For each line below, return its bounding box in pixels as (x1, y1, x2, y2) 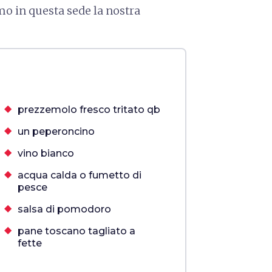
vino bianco (17, 148, 74, 159)
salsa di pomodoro (17, 203, 111, 215)
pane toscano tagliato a (17, 225, 135, 237)
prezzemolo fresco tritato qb (17, 104, 160, 115)
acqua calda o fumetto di (17, 169, 141, 181)
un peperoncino (17, 126, 95, 137)
